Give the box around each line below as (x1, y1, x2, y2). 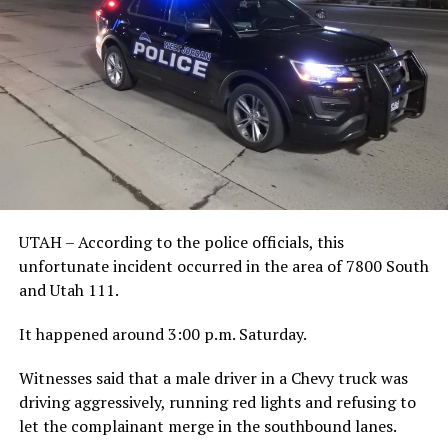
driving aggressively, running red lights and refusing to (18, 390, 416, 413)
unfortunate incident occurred (18, 254, 246, 277)
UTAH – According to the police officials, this (18, 230, 344, 253)
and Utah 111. (18, 278, 119, 301)
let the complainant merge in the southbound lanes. (18, 414, 397, 437)
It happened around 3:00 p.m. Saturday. (18, 322, 307, 345)
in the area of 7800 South (245, 254, 429, 277)
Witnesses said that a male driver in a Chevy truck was (18, 366, 408, 389)
